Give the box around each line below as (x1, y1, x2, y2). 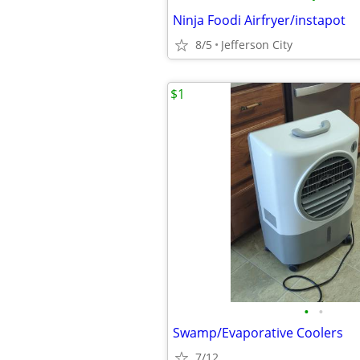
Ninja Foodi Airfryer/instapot (173, 11, 346, 29)
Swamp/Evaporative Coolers (173, 324, 343, 342)
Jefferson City (221, 37, 292, 52)
